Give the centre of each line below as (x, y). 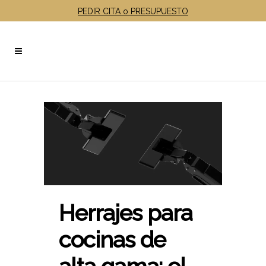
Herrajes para (126, 213)
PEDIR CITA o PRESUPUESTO (133, 11)
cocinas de (112, 239)
